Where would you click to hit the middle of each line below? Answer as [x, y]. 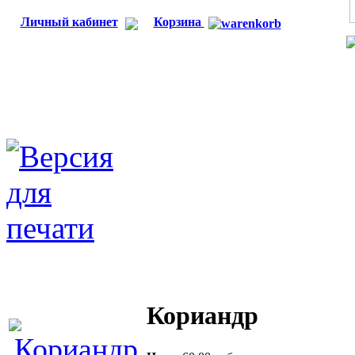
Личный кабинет [69, 22]
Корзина [179, 22]
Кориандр [202, 315]
